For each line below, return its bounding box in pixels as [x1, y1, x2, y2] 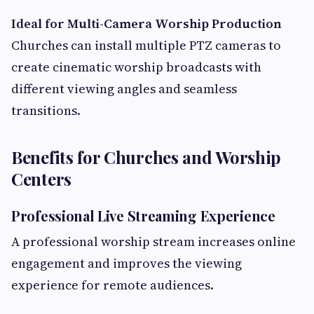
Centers [11, 167, 71, 190]
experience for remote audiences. [11, 275, 214, 294]
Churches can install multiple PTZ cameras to [11, 36, 281, 54]
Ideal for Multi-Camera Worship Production [11, 14, 282, 32]
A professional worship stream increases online [11, 232, 296, 250]
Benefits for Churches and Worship [11, 145, 282, 168]
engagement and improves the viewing [11, 254, 242, 272]
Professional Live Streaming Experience [11, 205, 275, 225]
